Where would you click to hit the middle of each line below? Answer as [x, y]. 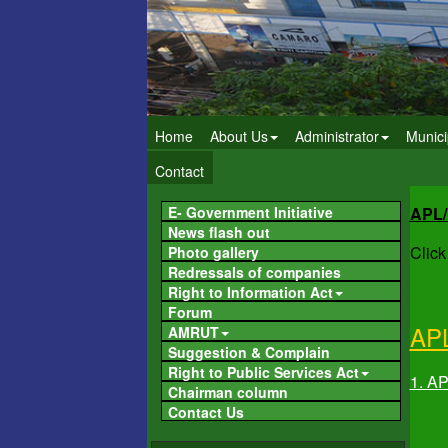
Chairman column [228, 392]
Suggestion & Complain [249, 352]
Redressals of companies [254, 272]
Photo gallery [213, 252]
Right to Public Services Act [263, 372]
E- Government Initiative [250, 212]
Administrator [336, 136]
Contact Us [206, 412]
